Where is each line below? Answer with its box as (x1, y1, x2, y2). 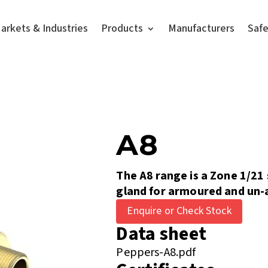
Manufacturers (168, 21, 235, 36)
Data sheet (116, 220, 206, 248)
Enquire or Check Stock (127, 203, 232, 219)
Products (101, 21, 144, 36)
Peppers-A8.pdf (116, 243, 196, 261)
